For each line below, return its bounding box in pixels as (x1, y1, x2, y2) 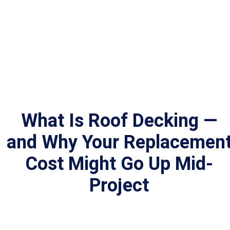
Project (89, 172, 149, 199)
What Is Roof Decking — (21, 107, 217, 135)
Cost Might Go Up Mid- (25, 150, 213, 178)
